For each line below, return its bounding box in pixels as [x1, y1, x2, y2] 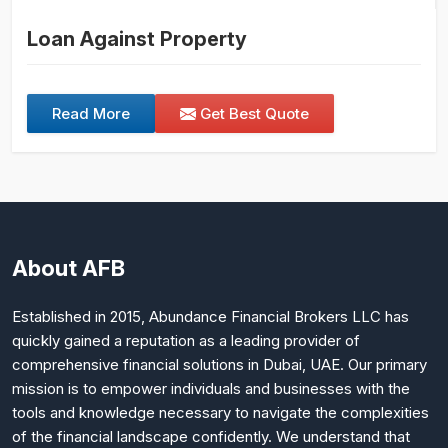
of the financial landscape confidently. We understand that [12, 426, 410, 446]
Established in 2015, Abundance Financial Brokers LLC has [12, 306, 409, 326]
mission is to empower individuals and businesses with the [12, 378, 410, 398]
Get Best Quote [196, 103, 309, 123]
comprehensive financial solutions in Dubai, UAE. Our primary [12, 354, 427, 374]
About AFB [12, 254, 125, 281]
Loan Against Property [27, 26, 247, 51]
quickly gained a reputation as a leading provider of [12, 330, 360, 350]
